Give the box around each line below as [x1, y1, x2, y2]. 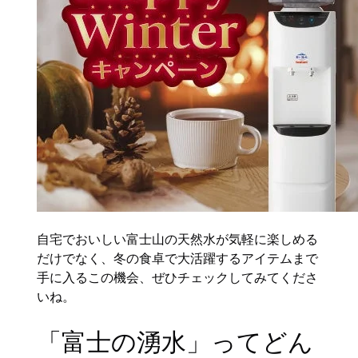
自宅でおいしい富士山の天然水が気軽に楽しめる [37, 229, 319, 249]
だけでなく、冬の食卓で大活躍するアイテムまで [37, 249, 319, 268]
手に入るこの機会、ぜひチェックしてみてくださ [37, 268, 319, 287]
